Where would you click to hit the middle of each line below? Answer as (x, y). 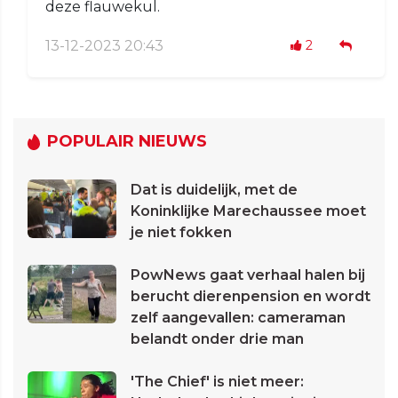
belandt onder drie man (217, 339)
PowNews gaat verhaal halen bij (248, 275)
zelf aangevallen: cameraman (238, 318)
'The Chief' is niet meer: (217, 382)
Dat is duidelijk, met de (214, 190)
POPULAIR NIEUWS (127, 142)
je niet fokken (181, 233)
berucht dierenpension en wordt (251, 297)
